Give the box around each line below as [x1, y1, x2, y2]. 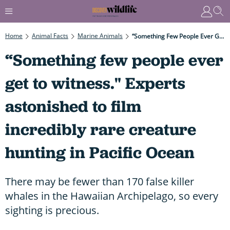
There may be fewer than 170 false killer [5, 174, 194, 188]
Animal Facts [32, 31, 68, 40]
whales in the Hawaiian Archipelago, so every [5, 188, 218, 203]
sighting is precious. [5, 203, 99, 217]
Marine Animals [78, 31, 123, 40]
